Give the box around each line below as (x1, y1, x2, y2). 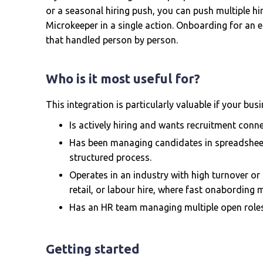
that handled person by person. (46, 35, 178, 45)
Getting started (46, 241, 140, 256)
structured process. (69, 152, 151, 163)
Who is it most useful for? (46, 71, 200, 86)
